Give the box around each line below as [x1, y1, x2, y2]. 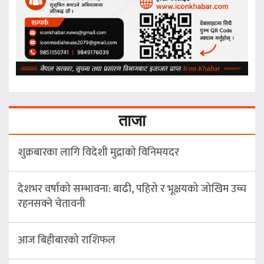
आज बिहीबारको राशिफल [18, 232, 115, 250]
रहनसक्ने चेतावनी [18, 195, 85, 213]
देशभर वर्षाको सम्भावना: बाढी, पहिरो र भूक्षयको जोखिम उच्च [18, 180, 246, 199]
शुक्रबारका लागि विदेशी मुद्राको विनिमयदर [18, 144, 179, 162]
